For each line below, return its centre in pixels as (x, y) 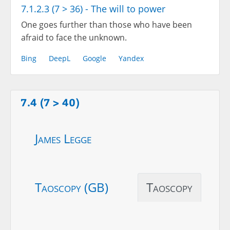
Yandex (131, 59)
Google (94, 59)
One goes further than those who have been (107, 25)
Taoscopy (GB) (72, 187)
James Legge (63, 138)
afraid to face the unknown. (74, 38)
